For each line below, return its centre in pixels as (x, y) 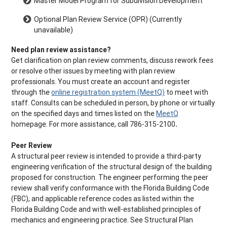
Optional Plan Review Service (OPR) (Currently (108, 20)
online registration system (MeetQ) (108, 92)
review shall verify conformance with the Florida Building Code (110, 188)
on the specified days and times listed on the (84, 114)
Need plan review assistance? (61, 50)
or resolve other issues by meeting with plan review (93, 71)
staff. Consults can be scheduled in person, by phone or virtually (113, 103)
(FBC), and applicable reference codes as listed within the (103, 199)
